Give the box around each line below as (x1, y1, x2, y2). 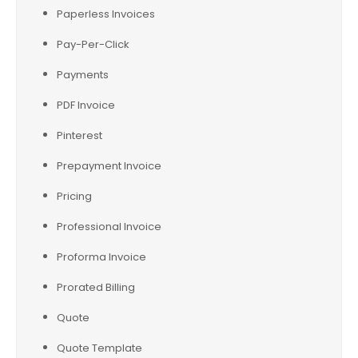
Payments (57, 67, 109, 82)
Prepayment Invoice (57, 158, 161, 173)
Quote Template (57, 340, 142, 356)
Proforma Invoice (57, 249, 146, 265)
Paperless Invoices (57, 6, 155, 22)
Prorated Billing (57, 280, 135, 295)
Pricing (57, 189, 92, 204)
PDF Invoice (57, 97, 115, 113)
